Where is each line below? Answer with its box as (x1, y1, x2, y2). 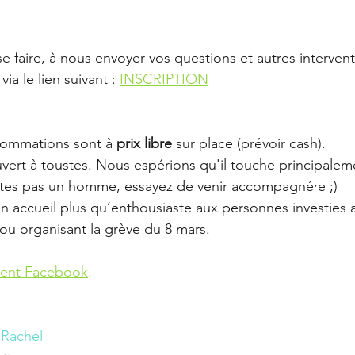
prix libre (116, 134, 176, 152)
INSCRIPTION (120, 70, 208, 88)
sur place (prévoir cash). (176, 134, 326, 152)
